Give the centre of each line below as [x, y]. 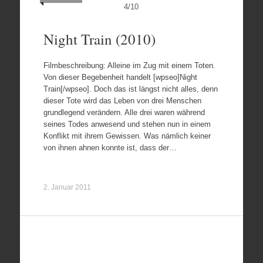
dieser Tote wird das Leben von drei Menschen [122, 100]
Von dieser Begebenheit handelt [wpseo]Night [120, 77]
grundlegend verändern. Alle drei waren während [124, 112]
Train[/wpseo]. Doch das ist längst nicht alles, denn [130, 89]
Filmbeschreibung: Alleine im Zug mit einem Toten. [129, 65]
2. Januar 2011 [67, 187]
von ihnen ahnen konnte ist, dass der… [110, 147]
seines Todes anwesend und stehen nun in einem [127, 124]
